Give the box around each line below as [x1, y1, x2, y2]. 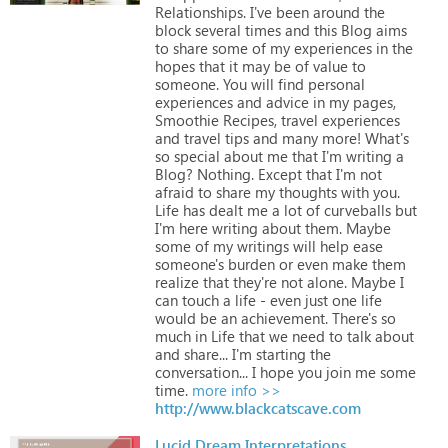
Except [254, 163, 302, 184]
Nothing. [193, 163, 254, 184]
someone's [155, 253, 224, 274]
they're [229, 271, 277, 292]
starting [252, 343, 306, 364]
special [170, 145, 220, 166]
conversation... [155, 361, 248, 382]
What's [361, 127, 409, 148]
